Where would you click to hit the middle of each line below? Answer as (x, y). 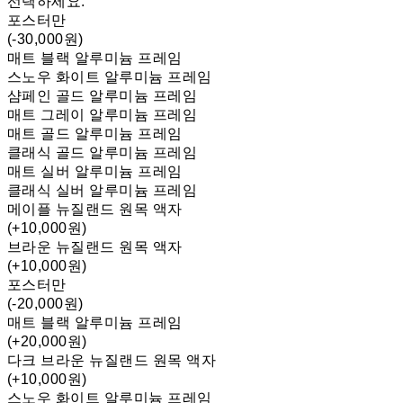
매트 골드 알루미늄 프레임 (95, 134)
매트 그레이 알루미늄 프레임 (103, 115)
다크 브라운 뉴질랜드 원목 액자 (112, 361)
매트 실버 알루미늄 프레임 (95, 172)
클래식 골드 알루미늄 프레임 (103, 153)
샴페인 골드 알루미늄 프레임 (103, 96)
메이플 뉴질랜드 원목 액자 (95, 210)
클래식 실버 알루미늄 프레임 (103, 191)
